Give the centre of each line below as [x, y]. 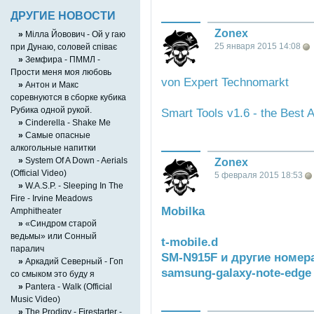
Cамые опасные [57, 135]
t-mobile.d [190, 242]
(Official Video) [39, 172]
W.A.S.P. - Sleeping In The [73, 185]
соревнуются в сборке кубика [68, 97]
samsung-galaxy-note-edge [236, 273]
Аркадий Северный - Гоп [73, 261]
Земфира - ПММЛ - [62, 59]
